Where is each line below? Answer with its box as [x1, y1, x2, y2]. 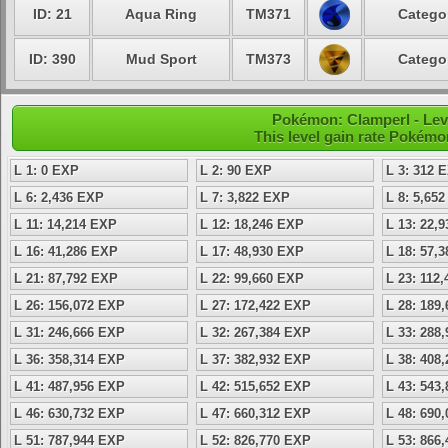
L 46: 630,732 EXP [14, 406, 125, 421]
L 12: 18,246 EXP [200, 217, 304, 232]
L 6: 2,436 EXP [14, 190, 104, 205]
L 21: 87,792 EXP [14, 271, 118, 286]
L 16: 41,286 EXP [14, 244, 118, 259]
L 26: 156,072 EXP [14, 298, 125, 313]
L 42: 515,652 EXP [200, 379, 311, 394]
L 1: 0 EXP [14, 163, 79, 178]
